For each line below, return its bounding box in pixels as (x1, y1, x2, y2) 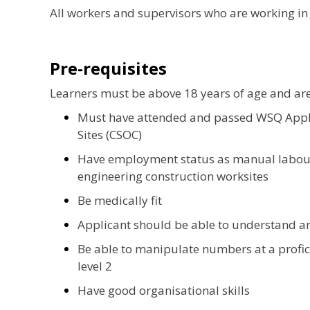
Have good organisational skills (77, 282, 250, 298)
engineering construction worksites (77, 167, 268, 184)
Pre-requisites (50, 56, 167, 80)
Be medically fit (77, 192, 162, 208)
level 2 (77, 257, 112, 274)
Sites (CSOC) (77, 126, 142, 143)
